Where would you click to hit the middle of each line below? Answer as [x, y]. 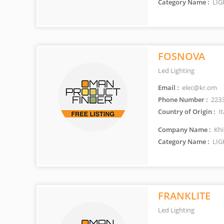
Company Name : [184, 129]
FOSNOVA [181, 56]
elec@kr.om [199, 87]
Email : [168, 87]
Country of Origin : [187, 111]
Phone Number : [183, 99]
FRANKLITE [184, 196]
